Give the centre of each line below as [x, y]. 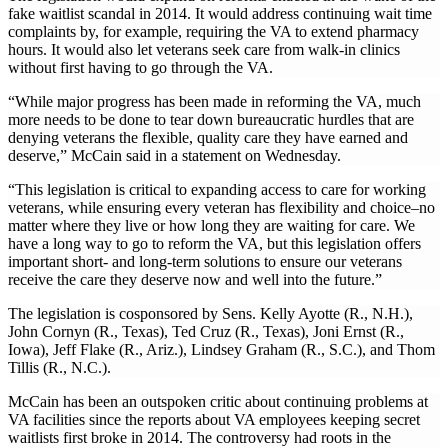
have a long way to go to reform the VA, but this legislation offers [214, 244]
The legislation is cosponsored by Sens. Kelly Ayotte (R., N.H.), [210, 314]
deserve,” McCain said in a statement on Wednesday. [174, 156]
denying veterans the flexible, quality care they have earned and [208, 138]
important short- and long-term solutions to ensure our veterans [205, 262]
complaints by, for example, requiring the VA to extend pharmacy [213, 32]
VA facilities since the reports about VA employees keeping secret [214, 420]
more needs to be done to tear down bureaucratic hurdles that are [211, 120]
